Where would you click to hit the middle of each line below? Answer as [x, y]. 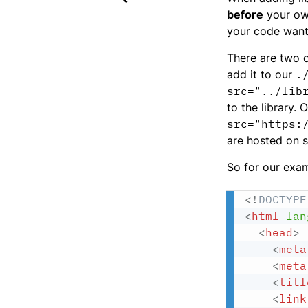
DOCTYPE [283, 199]
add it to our [261, 74]
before [245, 14]
